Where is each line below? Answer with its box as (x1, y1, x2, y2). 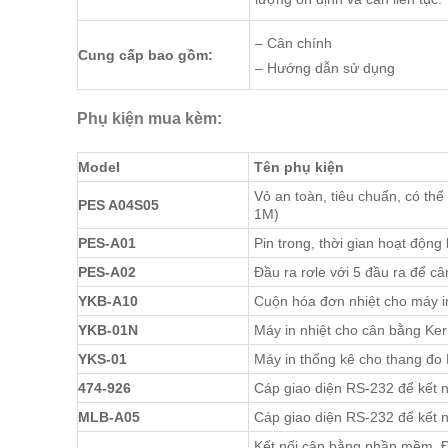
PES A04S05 (78, 197, 159, 214)
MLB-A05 (78, 409, 140, 426)
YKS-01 (78, 351, 127, 368)
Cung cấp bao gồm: (78, 47, 213, 64)
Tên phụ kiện (254, 159, 344, 176)
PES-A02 (78, 264, 136, 281)
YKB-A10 (78, 293, 138, 310)
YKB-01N (78, 322, 138, 339)
